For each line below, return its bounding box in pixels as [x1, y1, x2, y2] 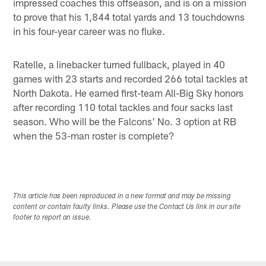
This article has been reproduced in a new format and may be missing [13, 193, 232, 201]
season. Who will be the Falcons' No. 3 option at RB [13, 115, 237, 127]
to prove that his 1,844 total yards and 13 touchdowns [13, 10, 245, 23]
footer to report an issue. [13, 214, 92, 222]
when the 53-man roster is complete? [13, 129, 175, 141]
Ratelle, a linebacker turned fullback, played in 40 [13, 58, 226, 70]
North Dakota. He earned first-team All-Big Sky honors [13, 86, 244, 99]
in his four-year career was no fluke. [13, 24, 166, 37]
